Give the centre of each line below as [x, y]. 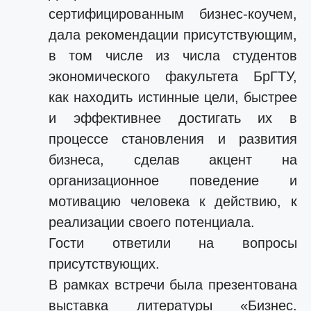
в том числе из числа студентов [173, 56]
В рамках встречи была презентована [173, 285]
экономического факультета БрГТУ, [173, 76]
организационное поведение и [173, 180]
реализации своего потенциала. [152, 222]
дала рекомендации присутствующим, [173, 35]
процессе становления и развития [173, 139]
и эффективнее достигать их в [173, 118]
